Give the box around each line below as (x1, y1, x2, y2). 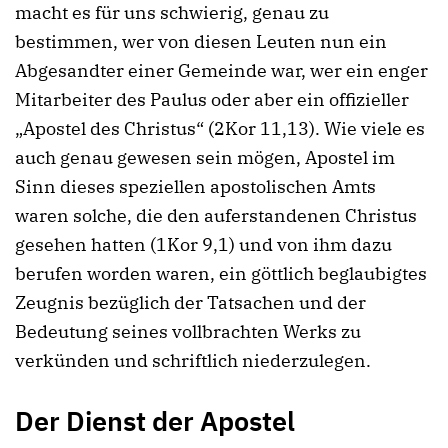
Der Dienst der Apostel (15, 402, 295, 438)
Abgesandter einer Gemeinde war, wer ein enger (15, 58, 428, 82)
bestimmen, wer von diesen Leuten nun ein (15, 29, 387, 53)
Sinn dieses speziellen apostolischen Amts (15, 174, 376, 198)
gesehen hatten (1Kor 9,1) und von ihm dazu (15, 232, 392, 256)
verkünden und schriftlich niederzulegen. (15, 348, 371, 372)
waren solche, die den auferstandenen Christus (15, 203, 417, 227)
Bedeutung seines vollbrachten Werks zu (15, 319, 361, 343)
